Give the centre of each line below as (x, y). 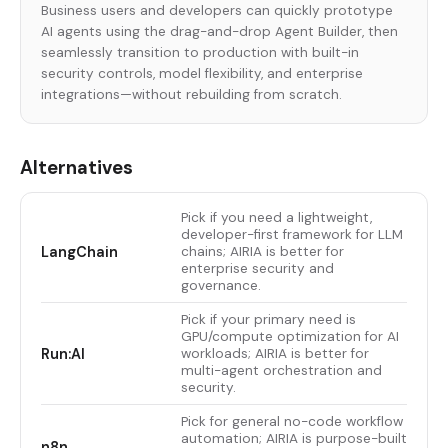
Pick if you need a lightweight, (276, 218)
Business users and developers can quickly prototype (217, 11)
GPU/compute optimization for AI (290, 337)
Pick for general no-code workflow (292, 422)
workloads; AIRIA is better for (275, 354)
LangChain (79, 251)
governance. (221, 286)
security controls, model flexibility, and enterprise (202, 74)
